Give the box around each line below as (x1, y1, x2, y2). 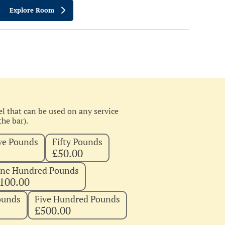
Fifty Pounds (52, 136, 102, 148)
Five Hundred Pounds (35, 193, 120, 205)
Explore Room (10, 6, 54, 15)
